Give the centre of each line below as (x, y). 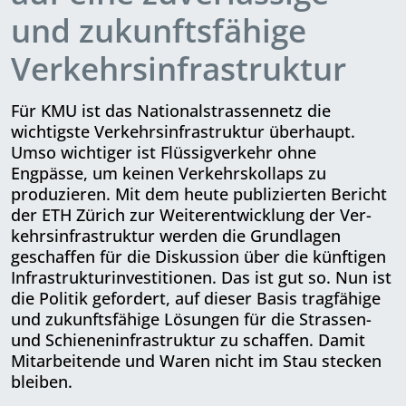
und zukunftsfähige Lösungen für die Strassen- (191, 319)
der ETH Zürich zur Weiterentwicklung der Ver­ (191, 214)
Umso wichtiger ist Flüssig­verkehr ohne (164, 152)
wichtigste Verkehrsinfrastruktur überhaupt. (183, 131)
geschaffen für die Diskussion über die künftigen (198, 256)
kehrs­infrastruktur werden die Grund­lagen (176, 235)
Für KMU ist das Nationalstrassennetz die (171, 110)
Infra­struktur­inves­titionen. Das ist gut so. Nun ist (201, 277)
